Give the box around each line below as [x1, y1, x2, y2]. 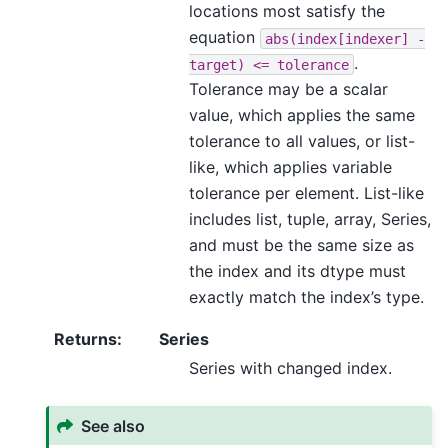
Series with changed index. [189, 358, 392, 379]
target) [189, 56, 245, 73]
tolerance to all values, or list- [189, 131, 415, 152]
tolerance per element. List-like [189, 183, 424, 204]
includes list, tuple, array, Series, [189, 209, 431, 230]
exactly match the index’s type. [189, 287, 424, 308]
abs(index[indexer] [265, 30, 409, 47]
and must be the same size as [189, 235, 414, 256]
